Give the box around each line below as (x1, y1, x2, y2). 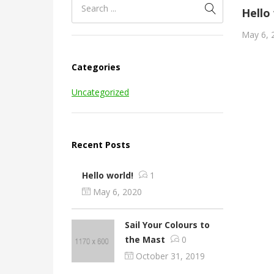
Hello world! (82, 169, 133, 181)
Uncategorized (72, 86, 129, 98)
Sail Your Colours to (125, 218, 210, 231)
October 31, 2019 (136, 250, 205, 262)
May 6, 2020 (93, 186, 142, 198)
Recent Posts (72, 138, 130, 150)
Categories (72, 61, 120, 73)
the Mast (125, 233, 165, 245)
